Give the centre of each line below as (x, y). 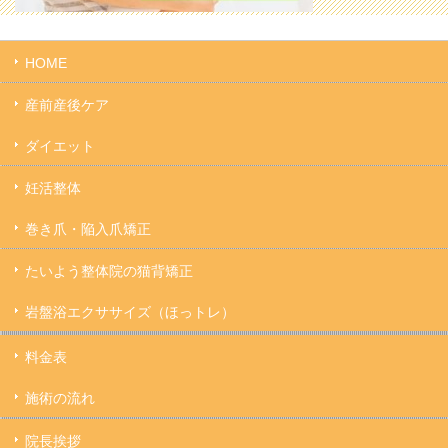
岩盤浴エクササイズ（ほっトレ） (130, 312)
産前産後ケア (67, 105)
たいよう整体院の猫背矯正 (109, 271)
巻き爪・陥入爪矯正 (88, 229)
